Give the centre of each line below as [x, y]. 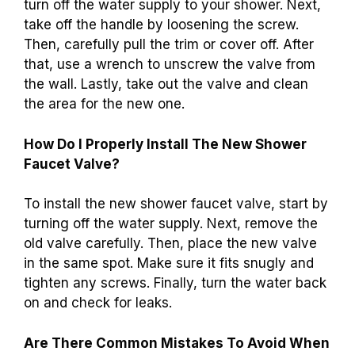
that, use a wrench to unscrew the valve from [170, 65]
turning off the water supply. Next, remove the [171, 224]
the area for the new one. [104, 104]
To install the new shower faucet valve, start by [176, 204]
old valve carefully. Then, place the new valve [170, 244]
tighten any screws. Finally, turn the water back [175, 283]
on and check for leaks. [98, 303]
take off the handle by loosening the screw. [161, 25]
